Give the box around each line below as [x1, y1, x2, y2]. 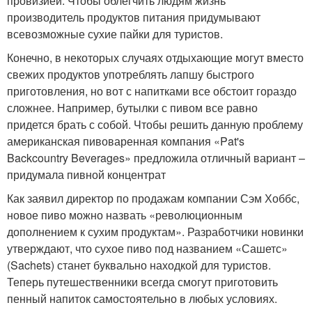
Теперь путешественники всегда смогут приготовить [7, 273, 278, 290]
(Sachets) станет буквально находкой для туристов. [7, 256, 271, 273]
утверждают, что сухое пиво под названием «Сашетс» [7, 240, 288, 256]
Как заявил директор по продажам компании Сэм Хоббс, [7, 189, 299, 206]
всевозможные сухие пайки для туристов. [7, 25, 223, 42]
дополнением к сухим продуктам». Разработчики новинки [7, 223, 304, 240]
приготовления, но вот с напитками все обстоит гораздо [7, 82, 297, 99]
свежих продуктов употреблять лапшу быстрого [7, 65, 254, 82]
